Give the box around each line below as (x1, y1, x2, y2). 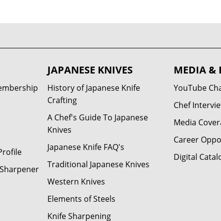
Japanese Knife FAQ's (47, 142, 124, 152)
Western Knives (47, 176, 105, 187)
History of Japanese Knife (47, 82, 140, 93)
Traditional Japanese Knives (47, 159, 149, 170)
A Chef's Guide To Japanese (47, 112, 148, 123)
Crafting (47, 95, 77, 106)
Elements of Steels (47, 193, 115, 204)
